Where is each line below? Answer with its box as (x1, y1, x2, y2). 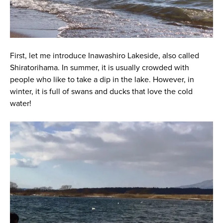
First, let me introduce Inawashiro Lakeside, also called (9, 51, 199, 61)
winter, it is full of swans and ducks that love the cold (9, 87, 193, 97)
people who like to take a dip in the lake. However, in (9, 75, 194, 85)
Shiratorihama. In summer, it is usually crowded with (9, 63, 189, 73)
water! (9, 99, 31, 109)
